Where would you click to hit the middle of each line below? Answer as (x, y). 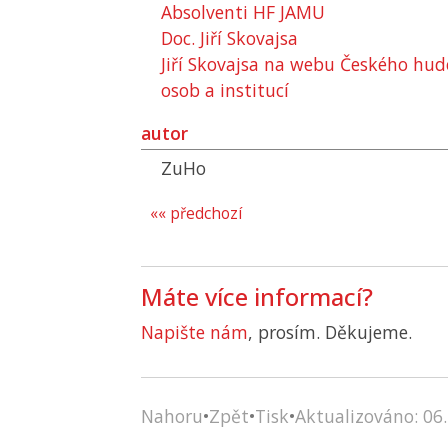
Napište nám (194, 332)
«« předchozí (196, 213)
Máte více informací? (257, 296)
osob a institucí (225, 90)
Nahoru (172, 416)
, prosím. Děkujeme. (330, 332)
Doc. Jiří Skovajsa (229, 38)
